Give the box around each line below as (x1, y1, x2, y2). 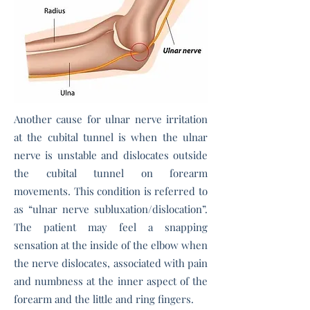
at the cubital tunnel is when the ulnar (14, 130, 208, 144)
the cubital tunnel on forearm (14, 166, 208, 180)
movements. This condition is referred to (14, 184, 208, 198)
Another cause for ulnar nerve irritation (14, 112, 208, 126)
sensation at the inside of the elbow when (14, 238, 208, 252)
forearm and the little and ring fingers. (14, 292, 194, 306)
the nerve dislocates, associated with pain (14, 256, 208, 270)
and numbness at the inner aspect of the (14, 274, 208, 288)
